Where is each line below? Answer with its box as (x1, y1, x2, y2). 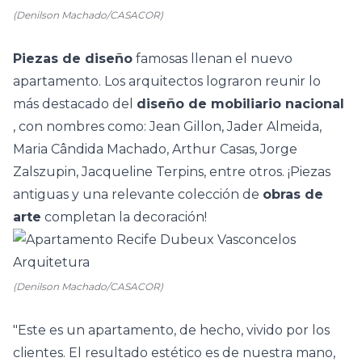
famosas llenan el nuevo (133, 51, 293, 66)
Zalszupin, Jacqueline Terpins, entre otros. (13, 164, 288, 179)
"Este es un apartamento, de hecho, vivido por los (13, 322, 330, 338)
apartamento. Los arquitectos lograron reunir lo (13, 74, 321, 89)
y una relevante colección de (69, 187, 263, 202)
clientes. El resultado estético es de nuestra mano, (13, 345, 335, 360)
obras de (263, 187, 323, 202)
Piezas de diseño (13, 51, 133, 66)
